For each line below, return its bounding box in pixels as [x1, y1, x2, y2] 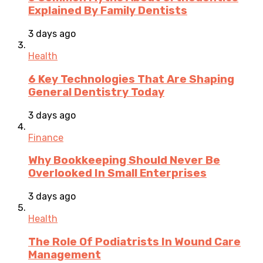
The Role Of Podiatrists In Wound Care [28, 235, 241, 248]
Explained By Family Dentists [28, 4, 187, 18]
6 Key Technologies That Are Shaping [28, 72, 234, 86]
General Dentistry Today [28, 85, 164, 99]
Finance [28, 131, 63, 143]
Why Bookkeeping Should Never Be [28, 154, 220, 167]
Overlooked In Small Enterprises [28, 167, 207, 180]
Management [28, 248, 101, 261]
